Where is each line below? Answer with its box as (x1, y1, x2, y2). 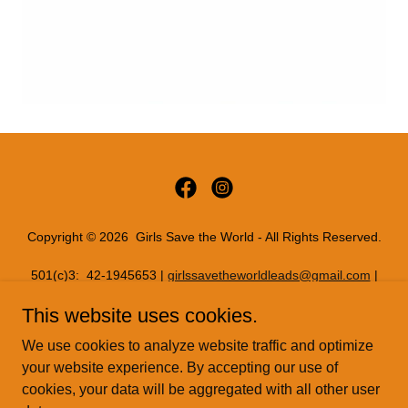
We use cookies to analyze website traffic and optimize (22, 338, 373, 353)
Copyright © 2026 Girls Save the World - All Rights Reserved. (26, 229, 382, 244)
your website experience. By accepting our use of (22, 360, 338, 375)
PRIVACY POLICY (146, 330, 262, 344)
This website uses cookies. (22, 304, 258, 327)
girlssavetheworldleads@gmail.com (167, 268, 371, 282)
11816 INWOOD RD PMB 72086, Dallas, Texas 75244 (49, 287, 359, 301)
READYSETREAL (148, 352, 260, 366)
